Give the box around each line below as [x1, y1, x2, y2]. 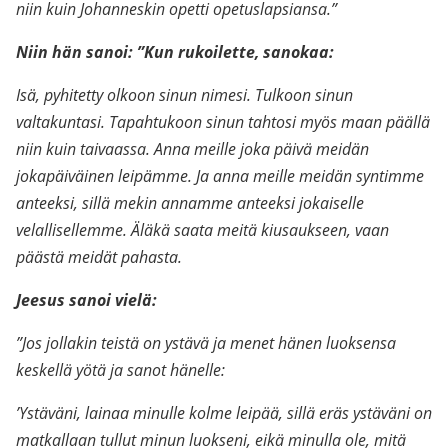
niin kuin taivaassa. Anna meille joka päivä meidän [16, 138, 369, 160]
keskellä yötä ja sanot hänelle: [16, 359, 225, 381]
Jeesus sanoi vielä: [16, 289, 157, 311]
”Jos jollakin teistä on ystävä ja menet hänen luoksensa [16, 332, 396, 354]
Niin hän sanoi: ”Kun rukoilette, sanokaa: [16, 41, 334, 63]
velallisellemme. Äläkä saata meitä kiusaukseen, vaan [16, 219, 389, 241]
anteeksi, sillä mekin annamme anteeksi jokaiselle [16, 192, 364, 214]
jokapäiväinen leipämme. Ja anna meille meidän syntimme [16, 165, 424, 187]
